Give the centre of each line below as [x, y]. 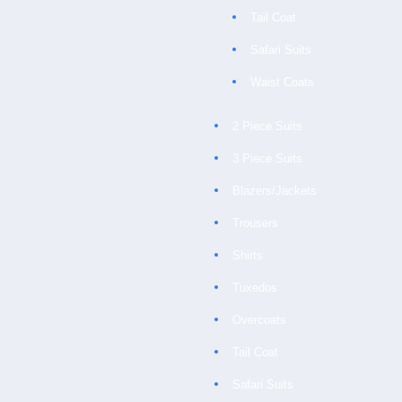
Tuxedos [255, 288]
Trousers [255, 223]
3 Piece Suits [267, 158]
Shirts [248, 255]
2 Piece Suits [267, 126]
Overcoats [259, 320]
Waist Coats [282, 82]
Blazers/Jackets [275, 191]
